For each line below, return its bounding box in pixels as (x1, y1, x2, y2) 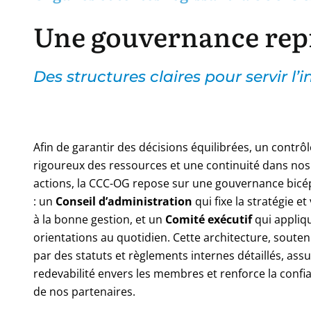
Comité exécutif (165, 211, 252, 227)
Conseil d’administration (56, 193, 192, 209)
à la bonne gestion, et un (33, 211, 165, 227)
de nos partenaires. (33, 283, 135, 299)
